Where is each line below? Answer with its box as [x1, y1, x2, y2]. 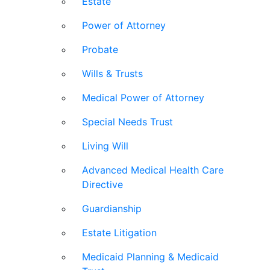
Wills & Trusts [82, 67, 143, 80]
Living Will [82, 140, 128, 152]
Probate [82, 43, 118, 56]
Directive [82, 178, 123, 191]
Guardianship [82, 202, 142, 215]
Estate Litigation [82, 227, 157, 239]
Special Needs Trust [82, 116, 173, 128]
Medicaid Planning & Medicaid [82, 251, 219, 263]
